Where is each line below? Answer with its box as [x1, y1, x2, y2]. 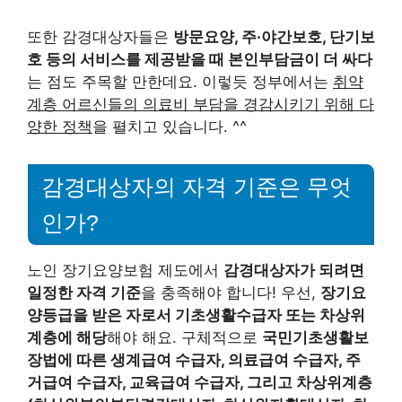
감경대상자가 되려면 [223, 261, 364, 280]
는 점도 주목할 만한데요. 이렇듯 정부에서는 [27, 72, 333, 91]
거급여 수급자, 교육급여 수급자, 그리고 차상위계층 [27, 373, 372, 392]
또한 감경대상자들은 [27, 27, 173, 46]
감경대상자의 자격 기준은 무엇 [41, 174, 352, 200]
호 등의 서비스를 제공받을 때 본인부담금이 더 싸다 [27, 49, 372, 68]
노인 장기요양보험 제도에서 [27, 261, 223, 280]
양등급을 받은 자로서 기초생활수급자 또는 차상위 [27, 306, 365, 325]
